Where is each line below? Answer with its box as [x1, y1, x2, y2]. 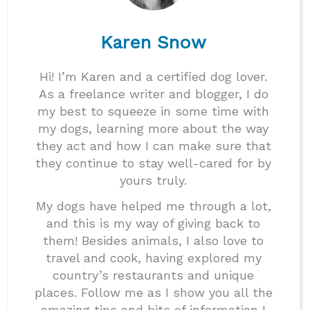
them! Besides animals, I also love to [43, 232, 264, 248]
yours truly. [120, 172, 188, 188]
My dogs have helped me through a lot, [35, 198, 271, 213]
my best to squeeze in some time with [37, 103, 270, 118]
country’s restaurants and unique [53, 267, 255, 282]
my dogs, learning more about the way [38, 120, 269, 136]
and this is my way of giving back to [46, 215, 261, 230]
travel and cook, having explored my [45, 250, 262, 265]
